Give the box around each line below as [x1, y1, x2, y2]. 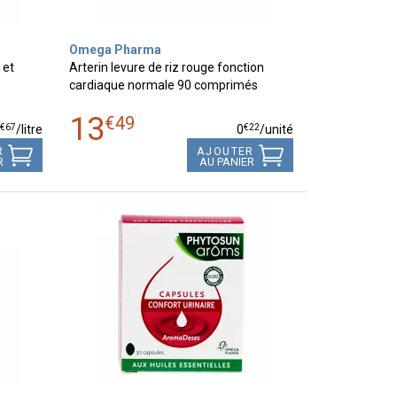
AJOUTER [196, 144, 254, 159]
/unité [259, 121, 293, 136]
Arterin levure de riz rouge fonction [69, 59, 265, 74]
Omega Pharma [69, 42, 162, 57]
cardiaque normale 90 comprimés [69, 77, 259, 92]
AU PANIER [198, 155, 254, 169]
